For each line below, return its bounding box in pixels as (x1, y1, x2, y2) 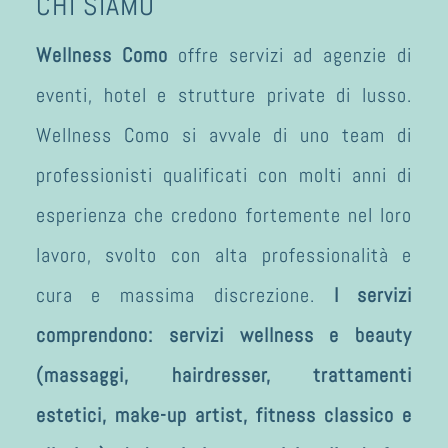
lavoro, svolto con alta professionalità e (35, 241, 413, 268)
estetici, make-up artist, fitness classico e (35, 401, 413, 428)
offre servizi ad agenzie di (167, 41, 413, 68)
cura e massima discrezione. (35, 281, 334, 308)
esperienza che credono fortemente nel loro (35, 201, 413, 228)
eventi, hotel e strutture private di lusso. (35, 81, 413, 108)
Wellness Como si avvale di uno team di (35, 121, 413, 148)
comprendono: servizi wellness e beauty (35, 321, 413, 348)
